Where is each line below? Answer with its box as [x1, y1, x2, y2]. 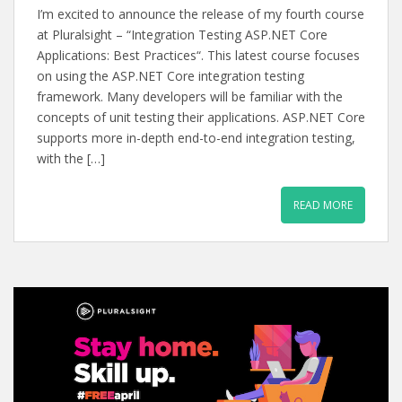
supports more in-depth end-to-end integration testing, [37, 129, 355, 146]
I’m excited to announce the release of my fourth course [37, 5, 364, 22]
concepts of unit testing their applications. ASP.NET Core [37, 109, 365, 126]
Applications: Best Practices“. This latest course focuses [37, 47, 360, 64]
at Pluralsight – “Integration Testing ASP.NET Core [37, 26, 328, 43]
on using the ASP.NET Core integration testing [37, 67, 304, 84]
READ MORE [293, 197, 353, 213]
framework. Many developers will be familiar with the [37, 88, 343, 105]
